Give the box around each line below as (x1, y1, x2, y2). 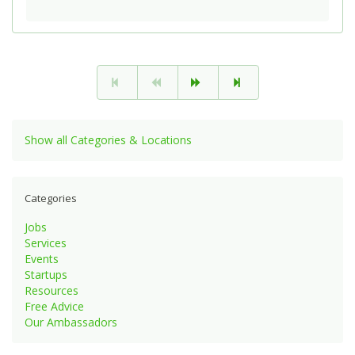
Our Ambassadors (25, 314, 117, 330)
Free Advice (25, 298, 84, 314)
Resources (25, 282, 78, 298)
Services (25, 235, 67, 250)
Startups (25, 266, 67, 282)
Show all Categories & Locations (25, 132, 192, 147)
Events (25, 250, 59, 266)
